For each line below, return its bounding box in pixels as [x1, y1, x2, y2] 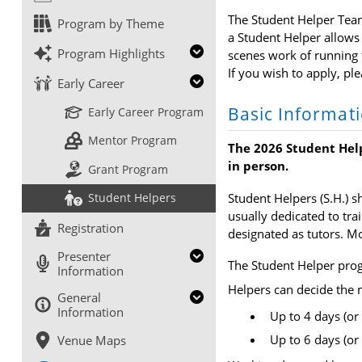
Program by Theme [57, 15, 165, 32]
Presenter [57, 247, 112, 264]
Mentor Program [88, 133, 178, 149]
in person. [227, 158, 288, 175]
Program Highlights [57, 44, 166, 61]
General [57, 288, 102, 305]
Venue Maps [57, 331, 127, 348]
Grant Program [88, 162, 169, 177]
